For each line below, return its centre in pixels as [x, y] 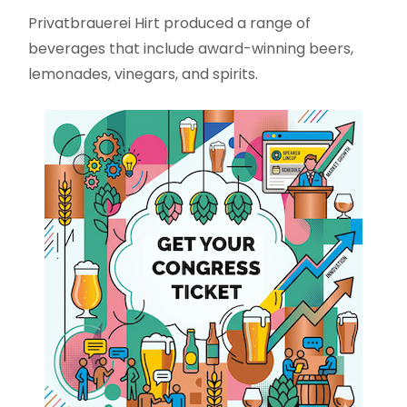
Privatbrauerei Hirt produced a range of [170, 24]
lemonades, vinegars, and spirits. [144, 74]
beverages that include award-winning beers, [191, 49]
